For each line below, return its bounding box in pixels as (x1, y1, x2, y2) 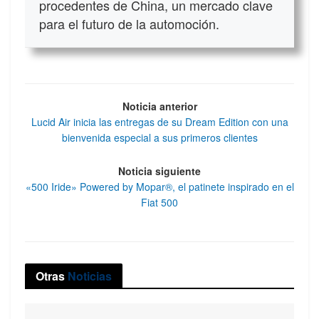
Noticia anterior (122, 99, 197, 114)
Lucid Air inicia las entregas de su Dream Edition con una (31, 115, 288, 130)
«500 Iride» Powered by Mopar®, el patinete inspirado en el (25, 179, 294, 194)
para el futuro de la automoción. (39, 14, 219, 33)
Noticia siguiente (118, 163, 201, 178)
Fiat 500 (141, 194, 178, 209)
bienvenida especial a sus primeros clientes (61, 130, 258, 145)
